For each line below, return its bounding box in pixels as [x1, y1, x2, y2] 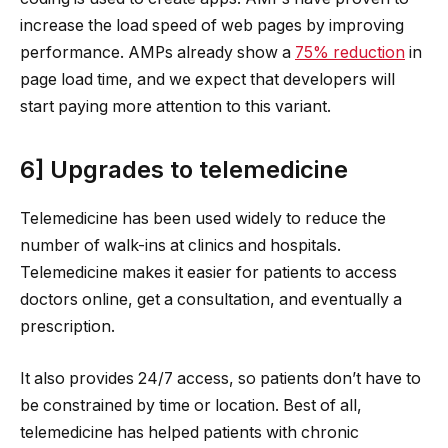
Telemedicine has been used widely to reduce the [20, 209, 386, 229]
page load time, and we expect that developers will [20, 69, 395, 89]
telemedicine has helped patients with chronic [20, 422, 359, 442]
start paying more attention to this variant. [20, 96, 331, 116]
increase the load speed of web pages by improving [20, 15, 404, 35]
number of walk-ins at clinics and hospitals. [20, 236, 341, 256]
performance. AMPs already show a [20, 42, 295, 62]
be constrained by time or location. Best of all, [20, 395, 362, 415]
